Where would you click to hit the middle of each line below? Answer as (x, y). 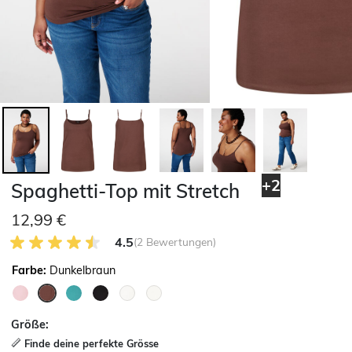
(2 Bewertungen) (175, 241)
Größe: (30, 324)
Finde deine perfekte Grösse (92, 343)
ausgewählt (81, 311)
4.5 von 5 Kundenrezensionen (93, 240)
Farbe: (31, 270)
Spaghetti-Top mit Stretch (125, 191)
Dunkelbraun (82, 270)
